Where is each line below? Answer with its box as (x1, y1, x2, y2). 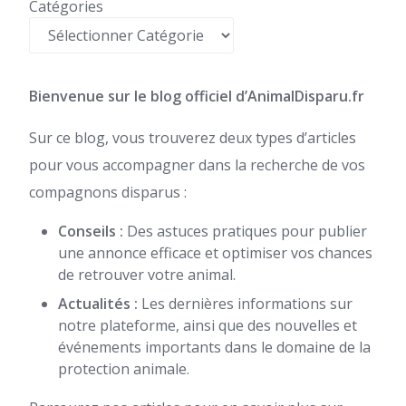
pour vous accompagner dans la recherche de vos (29, 155, 365, 175)
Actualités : (58, 294, 138, 314)
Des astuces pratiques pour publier (123, 221, 367, 241)
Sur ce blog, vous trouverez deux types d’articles (29, 128, 356, 148)
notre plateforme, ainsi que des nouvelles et (58, 315, 357, 335)
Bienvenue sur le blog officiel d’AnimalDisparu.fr (29, 86, 364, 106)
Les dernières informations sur (138, 294, 353, 314)
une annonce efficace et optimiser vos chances (58, 243, 372, 263)
